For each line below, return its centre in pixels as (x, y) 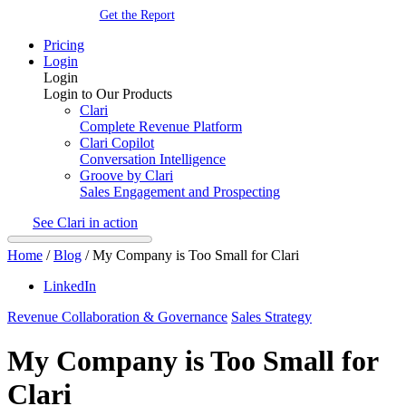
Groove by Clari (126, 175)
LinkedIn (70, 285)
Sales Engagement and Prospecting (180, 191)
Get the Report (137, 14)
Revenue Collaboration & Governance (117, 316)
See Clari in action (85, 222)
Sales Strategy (271, 316)
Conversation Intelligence (153, 159)
